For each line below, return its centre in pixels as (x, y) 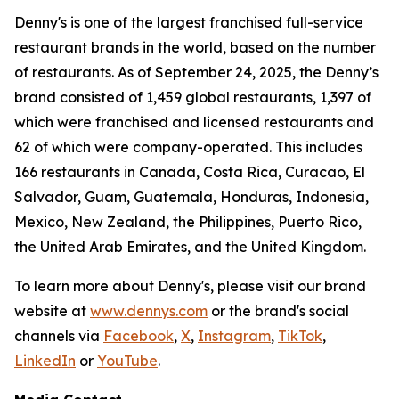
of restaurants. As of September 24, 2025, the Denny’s (196, 72)
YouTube (127, 361)
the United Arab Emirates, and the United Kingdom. (190, 247)
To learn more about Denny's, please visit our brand (190, 286)
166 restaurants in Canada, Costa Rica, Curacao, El (190, 172)
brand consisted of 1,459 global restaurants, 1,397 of (193, 97)
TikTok (300, 336)
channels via (59, 336)
